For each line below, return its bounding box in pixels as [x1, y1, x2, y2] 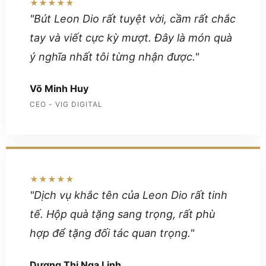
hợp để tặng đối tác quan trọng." [30, 227, 194, 239]
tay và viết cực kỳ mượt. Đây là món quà [30, 31, 232, 44]
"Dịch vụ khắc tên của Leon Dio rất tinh [30, 189, 227, 201]
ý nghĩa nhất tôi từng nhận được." [30, 50, 199, 63]
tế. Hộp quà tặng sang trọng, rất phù [30, 208, 215, 220]
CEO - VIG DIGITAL [30, 100, 103, 109]
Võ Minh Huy [30, 83, 88, 94]
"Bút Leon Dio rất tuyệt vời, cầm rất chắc [30, 12, 236, 25]
